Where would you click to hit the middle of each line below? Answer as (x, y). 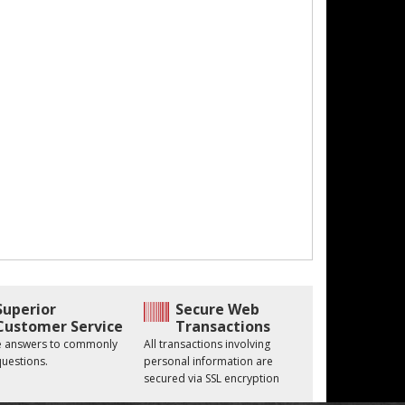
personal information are (209, 361)
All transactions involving (207, 344)
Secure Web (218, 309)
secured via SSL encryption (212, 378)
